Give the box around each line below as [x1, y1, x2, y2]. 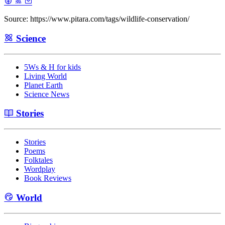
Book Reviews [24, 174, 71, 183]
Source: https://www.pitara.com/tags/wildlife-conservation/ [4, 15, 189, 24]
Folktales [24, 156, 53, 165]
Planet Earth [24, 80, 63, 89]
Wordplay [24, 165, 55, 174]
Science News [24, 89, 69, 98]
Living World [24, 71, 67, 80]
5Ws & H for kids [24, 62, 81, 71]
